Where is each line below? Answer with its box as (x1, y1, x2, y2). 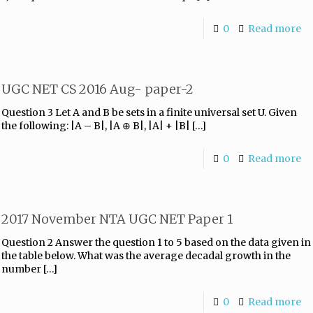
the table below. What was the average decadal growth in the (1, 249, 291, 262)
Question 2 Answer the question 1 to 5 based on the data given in (1, 236, 311, 249)
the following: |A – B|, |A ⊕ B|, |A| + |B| (1, 119, 190, 132)
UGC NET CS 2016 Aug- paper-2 (1, 81, 194, 97)
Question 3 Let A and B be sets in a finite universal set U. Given (1, 106, 297, 119)
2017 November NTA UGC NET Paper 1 (1, 211, 233, 227)
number (1, 263, 41, 275)
